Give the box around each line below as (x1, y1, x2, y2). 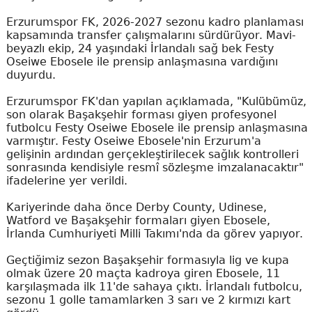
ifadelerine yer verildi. (6, 174, 127, 187)
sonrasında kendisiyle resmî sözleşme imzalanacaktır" (6, 161, 304, 174)
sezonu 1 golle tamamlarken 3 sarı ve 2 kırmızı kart (6, 293, 290, 306)
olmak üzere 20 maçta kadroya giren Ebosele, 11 (6, 267, 280, 280)
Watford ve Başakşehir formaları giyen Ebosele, (6, 214, 270, 227)
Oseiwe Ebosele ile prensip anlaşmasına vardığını (6, 55, 278, 68)
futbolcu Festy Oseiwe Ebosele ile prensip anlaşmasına (6, 121, 308, 134)
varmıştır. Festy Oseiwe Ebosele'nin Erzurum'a (6, 134, 261, 148)
